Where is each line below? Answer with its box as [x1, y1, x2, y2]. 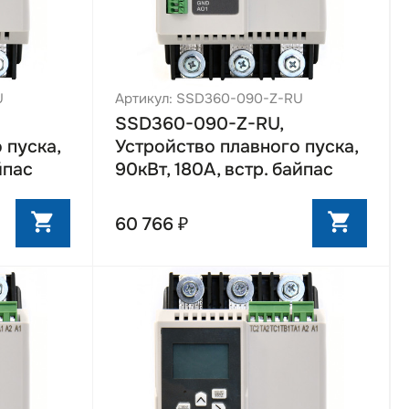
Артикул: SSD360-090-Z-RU [114, 89, 303, 109]
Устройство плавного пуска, [114, 135, 358, 159]
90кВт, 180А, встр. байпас [114, 158, 333, 182]
